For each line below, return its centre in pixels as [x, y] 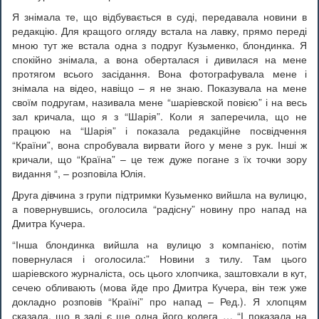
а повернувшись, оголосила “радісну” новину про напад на [159, 209]
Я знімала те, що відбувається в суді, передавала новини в [159, 17]
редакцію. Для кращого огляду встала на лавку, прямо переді [159, 31]
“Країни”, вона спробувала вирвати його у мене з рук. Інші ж [159, 145]
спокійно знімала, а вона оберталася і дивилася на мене [159, 59]
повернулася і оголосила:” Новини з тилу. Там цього [159, 259]
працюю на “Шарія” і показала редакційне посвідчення [159, 131]
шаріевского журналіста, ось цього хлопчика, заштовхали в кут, [159, 273]
